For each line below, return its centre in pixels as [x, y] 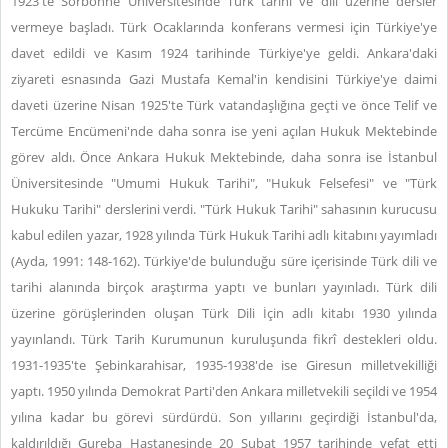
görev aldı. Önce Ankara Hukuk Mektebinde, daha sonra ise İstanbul [224, 157]
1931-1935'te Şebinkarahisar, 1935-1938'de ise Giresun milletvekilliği [224, 365]
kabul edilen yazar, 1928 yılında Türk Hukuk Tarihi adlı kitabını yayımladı [224, 235]
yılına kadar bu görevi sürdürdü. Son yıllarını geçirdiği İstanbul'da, [224, 417]
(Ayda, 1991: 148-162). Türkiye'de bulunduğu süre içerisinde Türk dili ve [224, 261]
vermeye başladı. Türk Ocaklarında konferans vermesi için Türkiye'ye [224, 27]
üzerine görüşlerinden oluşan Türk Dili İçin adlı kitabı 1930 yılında [224, 313]
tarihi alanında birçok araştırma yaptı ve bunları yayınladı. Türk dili [224, 287]
